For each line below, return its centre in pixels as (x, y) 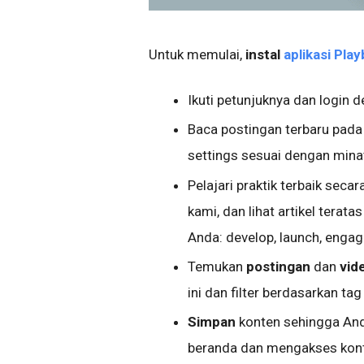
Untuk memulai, (197, 55)
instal (264, 55)
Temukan (217, 266)
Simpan (212, 322)
